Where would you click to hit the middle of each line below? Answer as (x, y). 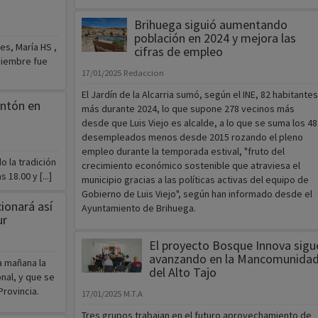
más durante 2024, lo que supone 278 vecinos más (188, 109)
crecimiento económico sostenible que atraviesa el (191, 166)
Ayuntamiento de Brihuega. (138, 208)
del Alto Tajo (182, 273)
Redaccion (143, 73)
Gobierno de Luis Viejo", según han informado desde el (197, 194)
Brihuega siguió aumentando (210, 25)
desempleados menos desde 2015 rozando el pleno (192, 137)
